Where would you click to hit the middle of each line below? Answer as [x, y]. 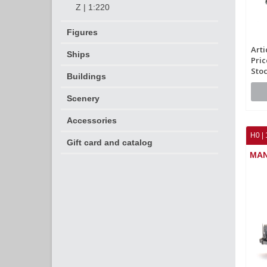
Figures [82, 32]
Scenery [83, 98]
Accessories [92, 120]
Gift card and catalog [110, 142]
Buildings [86, 76]
